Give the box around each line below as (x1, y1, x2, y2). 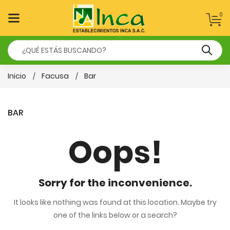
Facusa (42, 71, 69, 81)
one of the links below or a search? (53, 210, 177, 220)
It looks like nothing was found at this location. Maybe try (13, 197, 217, 207)
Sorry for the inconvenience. (38, 176, 192, 190)
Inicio (8, 71, 26, 81)
